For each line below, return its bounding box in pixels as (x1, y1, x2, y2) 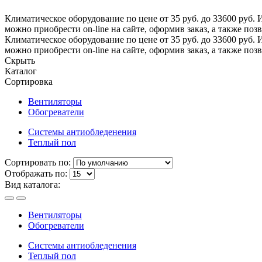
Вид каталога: (5, 179, 60, 189)
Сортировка (5, 76, 53, 87)
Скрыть (5, 55, 35, 65)
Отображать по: (5, 168, 67, 178)
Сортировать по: (5, 157, 71, 167)
